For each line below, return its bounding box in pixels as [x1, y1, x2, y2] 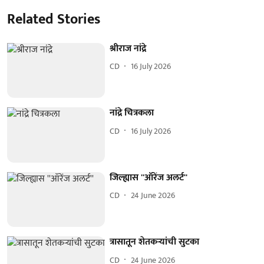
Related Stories [7, 7, 100, 31]
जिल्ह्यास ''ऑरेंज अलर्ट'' [110, 169, 188, 186]
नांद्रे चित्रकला [110, 105, 154, 121]
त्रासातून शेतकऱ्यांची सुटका [110, 234, 200, 250]
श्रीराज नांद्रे [110, 40, 147, 57]
